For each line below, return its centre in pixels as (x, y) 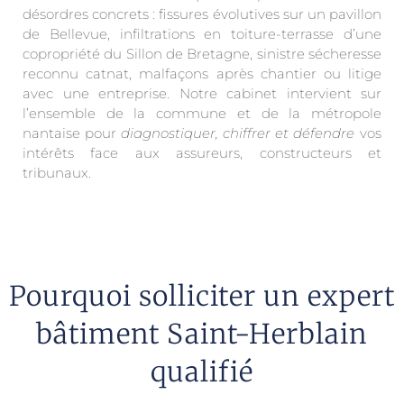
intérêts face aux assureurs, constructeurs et (202, 153)
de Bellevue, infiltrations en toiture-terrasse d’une (202, 34)
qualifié (202, 372)
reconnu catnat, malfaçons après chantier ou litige (202, 73)
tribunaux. (57, 173)
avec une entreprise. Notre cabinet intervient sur (202, 93)
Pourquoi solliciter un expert (202, 296)
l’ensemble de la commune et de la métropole (202, 113)
